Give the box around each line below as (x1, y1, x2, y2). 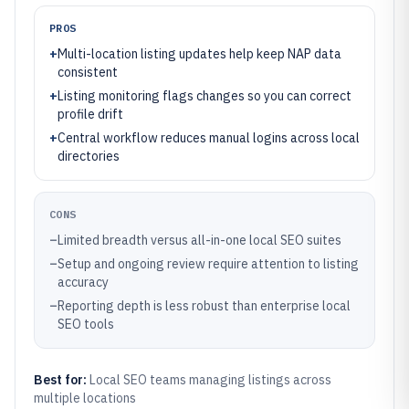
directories (58, 148, 120, 164)
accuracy (58, 274, 109, 290)
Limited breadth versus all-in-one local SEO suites (58, 232, 341, 248)
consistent (58, 64, 118, 80)
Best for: (34, 372, 89, 388)
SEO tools (58, 316, 114, 332)
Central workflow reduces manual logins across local (58, 130, 360, 146)
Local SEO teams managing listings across (89, 372, 331, 388)
